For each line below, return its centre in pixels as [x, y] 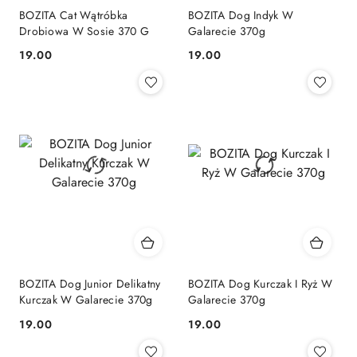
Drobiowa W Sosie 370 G [84, 31]
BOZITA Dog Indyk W [241, 15]
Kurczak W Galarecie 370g [86, 300]
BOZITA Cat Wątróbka [74, 15]
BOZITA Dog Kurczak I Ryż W [261, 284]
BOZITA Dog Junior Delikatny [90, 284]
